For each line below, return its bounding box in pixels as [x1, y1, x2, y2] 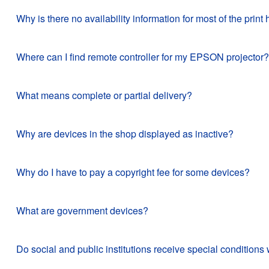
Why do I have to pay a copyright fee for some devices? [16, 165, 250, 179]
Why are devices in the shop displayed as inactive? [16, 126, 234, 141]
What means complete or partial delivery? [16, 88, 192, 102]
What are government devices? [16, 203, 148, 217]
